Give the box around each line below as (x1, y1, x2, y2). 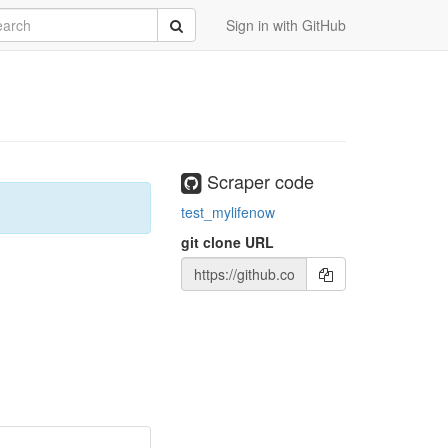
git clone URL (181, 231, 274, 252)
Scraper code (202, 168, 314, 194)
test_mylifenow (181, 201, 275, 222)
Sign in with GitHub (226, 15, 346, 35)
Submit (169, 14, 213, 34)
